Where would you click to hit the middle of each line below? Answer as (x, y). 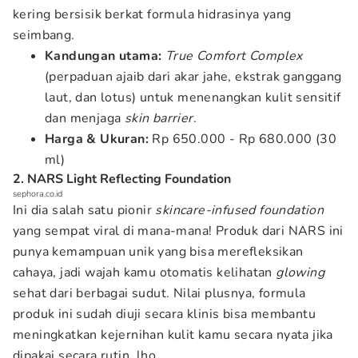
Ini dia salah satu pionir (84, 210)
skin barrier (159, 118)
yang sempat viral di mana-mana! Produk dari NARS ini (178, 231)
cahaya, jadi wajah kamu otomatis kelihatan (145, 272)
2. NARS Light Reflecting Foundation (122, 179)
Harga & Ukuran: (97, 139)
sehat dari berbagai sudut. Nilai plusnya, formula (159, 293)
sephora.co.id (38, 194)
